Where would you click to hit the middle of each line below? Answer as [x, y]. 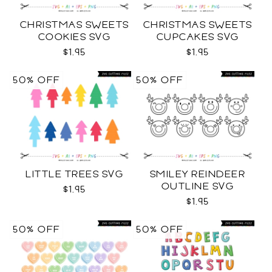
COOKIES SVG [74, 37]
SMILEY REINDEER [198, 174]
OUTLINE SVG [198, 186]
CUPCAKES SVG [198, 37]
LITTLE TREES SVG [74, 174]
